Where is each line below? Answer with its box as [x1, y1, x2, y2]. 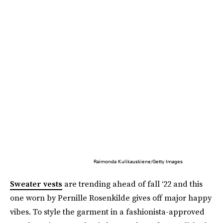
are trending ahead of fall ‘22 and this [62, 178, 203, 189]
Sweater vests [10, 178, 62, 189]
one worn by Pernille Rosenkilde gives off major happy [10, 192, 212, 203]
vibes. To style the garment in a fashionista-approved [10, 206, 205, 217]
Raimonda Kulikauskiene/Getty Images [93, 158, 183, 164]
